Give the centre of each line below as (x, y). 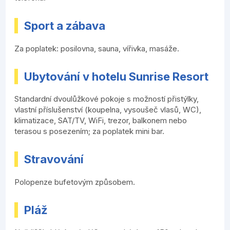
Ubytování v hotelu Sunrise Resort (117, 76)
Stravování (54, 159)
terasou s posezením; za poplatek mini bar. (90, 131)
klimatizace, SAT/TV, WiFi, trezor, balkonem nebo (101, 121)
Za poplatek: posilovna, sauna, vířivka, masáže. (97, 48)
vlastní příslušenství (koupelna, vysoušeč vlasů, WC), (108, 110)
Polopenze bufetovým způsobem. (75, 182)
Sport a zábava (65, 26)
